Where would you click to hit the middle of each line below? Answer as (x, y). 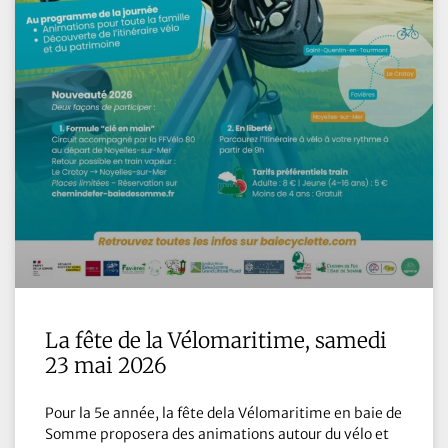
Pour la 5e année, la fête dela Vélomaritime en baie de (223, 412)
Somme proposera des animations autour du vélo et (217, 433)
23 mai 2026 (106, 365)
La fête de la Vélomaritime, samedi (216, 340)
